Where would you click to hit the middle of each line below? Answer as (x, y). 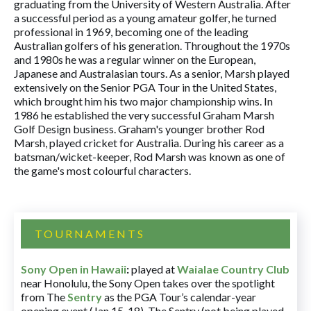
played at (153, 269)
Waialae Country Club (233, 269)
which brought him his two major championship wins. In (143, 101)
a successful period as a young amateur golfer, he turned (145, 18)
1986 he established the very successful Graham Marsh (144, 115)
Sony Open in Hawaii (74, 269)
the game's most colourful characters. (102, 170)
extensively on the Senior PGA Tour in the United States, (145, 87)
